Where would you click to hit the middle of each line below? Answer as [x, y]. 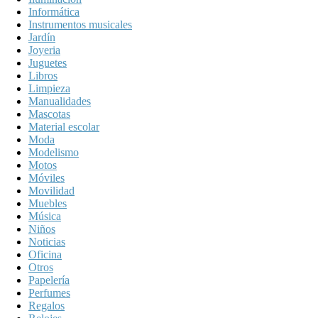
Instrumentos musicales [80, 24]
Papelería [49, 280]
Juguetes [48, 62]
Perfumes [49, 292]
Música [45, 216]
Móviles [46, 177]
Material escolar [64, 126]
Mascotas [49, 114]
